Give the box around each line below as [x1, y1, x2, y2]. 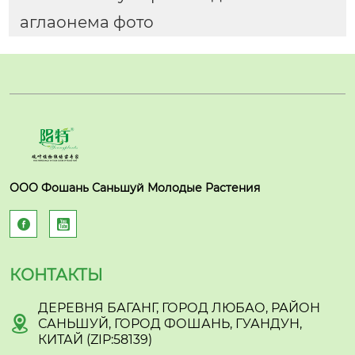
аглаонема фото [19, 13, 154, 32]
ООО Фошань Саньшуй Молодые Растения [10, 180, 260, 195]
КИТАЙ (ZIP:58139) [38, 331, 152, 347]
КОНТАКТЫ [10, 265, 103, 284]
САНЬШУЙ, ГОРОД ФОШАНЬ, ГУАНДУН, [38, 315, 302, 331]
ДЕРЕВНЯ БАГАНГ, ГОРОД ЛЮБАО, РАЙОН [38, 300, 320, 315]
